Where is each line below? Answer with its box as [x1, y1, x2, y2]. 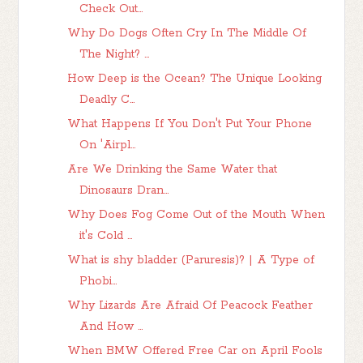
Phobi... [79, 273, 117, 288]
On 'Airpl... [79, 137, 136, 152]
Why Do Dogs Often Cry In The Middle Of [67, 25, 307, 41]
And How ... [79, 318, 143, 334]
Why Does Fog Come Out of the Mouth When [67, 207, 326, 222]
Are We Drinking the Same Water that [67, 161, 278, 177]
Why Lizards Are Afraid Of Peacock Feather [67, 297, 314, 313]
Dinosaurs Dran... [79, 182, 169, 198]
